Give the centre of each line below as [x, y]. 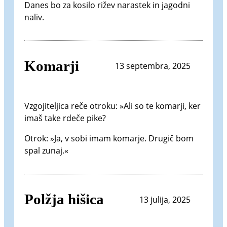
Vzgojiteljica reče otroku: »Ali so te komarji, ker [112, 106]
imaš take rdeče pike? [65, 118]
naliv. [34, 17]
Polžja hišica [64, 199]
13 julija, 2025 [165, 199]
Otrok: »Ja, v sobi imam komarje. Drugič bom [109, 139]
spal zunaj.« [46, 151]
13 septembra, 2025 [153, 66]
